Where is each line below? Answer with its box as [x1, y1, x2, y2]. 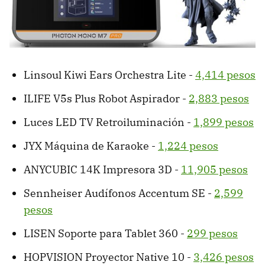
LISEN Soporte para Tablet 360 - [24, 227, 187, 241]
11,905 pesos [181, 163, 248, 177]
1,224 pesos [158, 139, 218, 153]
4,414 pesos [195, 68, 256, 82]
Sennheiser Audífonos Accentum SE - [24, 186, 214, 201]
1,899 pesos [193, 115, 254, 130]
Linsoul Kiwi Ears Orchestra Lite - [24, 68, 195, 82]
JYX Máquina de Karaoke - [24, 139, 158, 153]
